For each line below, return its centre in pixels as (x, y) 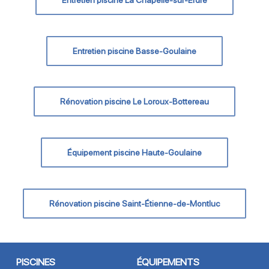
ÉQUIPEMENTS (168, 262)
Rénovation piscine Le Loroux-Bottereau (134, 101)
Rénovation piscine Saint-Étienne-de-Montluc (134, 203)
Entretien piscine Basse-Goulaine (134, 51)
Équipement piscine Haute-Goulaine (134, 152)
